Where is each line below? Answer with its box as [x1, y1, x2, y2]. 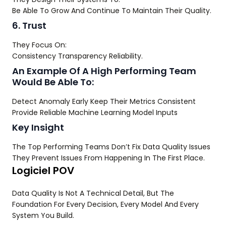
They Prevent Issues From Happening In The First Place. [12, 153, 205, 163]
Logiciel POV [12, 163, 74, 178]
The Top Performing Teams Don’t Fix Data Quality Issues [12, 142, 210, 152]
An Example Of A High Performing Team [12, 65, 196, 77]
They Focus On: [12, 40, 67, 50]
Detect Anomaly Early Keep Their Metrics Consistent [12, 96, 196, 106]
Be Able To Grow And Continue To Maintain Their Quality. [12, 6, 211, 16]
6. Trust [12, 19, 46, 32]
